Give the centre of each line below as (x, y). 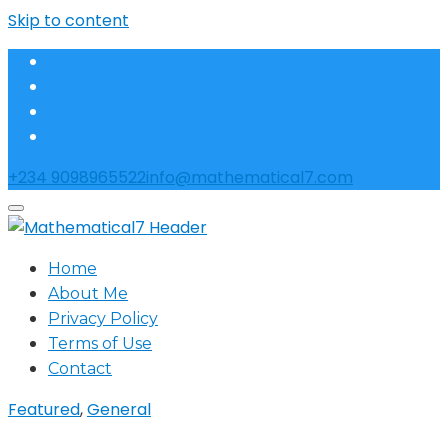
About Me (88, 293)
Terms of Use (100, 343)
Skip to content (68, 20)
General (119, 409)
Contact (80, 368)
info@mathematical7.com (249, 177)
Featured (44, 409)
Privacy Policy (103, 318)
